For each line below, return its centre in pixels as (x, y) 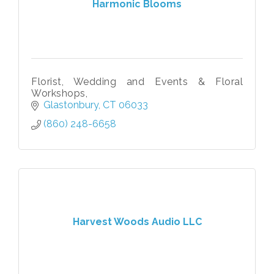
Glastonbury (71, 105)
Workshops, (59, 93)
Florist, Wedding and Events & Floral (137, 81)
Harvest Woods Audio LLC (137, 222)
